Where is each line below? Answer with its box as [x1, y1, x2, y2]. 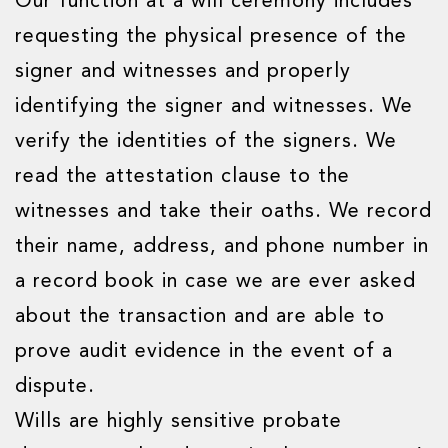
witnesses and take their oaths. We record [15, 202, 432, 222]
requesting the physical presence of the [15, 27, 407, 47]
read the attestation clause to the [15, 167, 350, 187]
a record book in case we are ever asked [15, 272, 416, 292]
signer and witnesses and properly [15, 62, 351, 82]
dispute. [15, 377, 95, 397]
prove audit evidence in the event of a [15, 342, 393, 362]
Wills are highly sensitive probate [15, 412, 342, 432]
